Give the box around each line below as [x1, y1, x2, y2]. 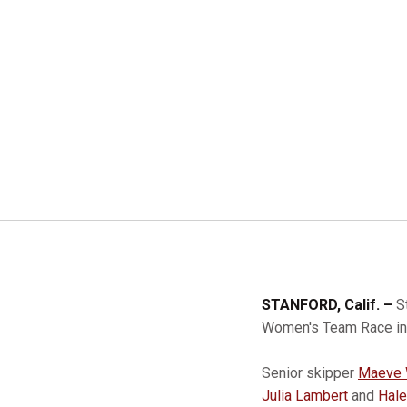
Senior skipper [262, 364, 358, 382]
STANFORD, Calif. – [262, 296, 396, 313]
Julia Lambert [262, 387, 348, 404]
